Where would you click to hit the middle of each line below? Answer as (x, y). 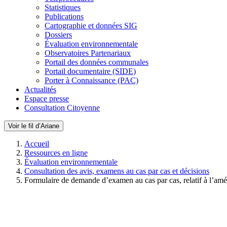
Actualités (40, 89)
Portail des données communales (97, 62)
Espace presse (47, 99)
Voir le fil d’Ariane (34, 126)
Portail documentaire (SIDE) (90, 71)
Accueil (37, 144)
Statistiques (63, 7)
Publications (64, 16)
